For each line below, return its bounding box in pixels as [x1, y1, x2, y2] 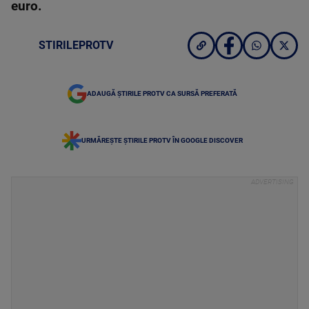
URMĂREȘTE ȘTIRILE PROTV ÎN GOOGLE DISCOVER [81, 137, 243, 144]
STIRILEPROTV [39, 39, 113, 52]
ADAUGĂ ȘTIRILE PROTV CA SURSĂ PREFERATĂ [87, 90, 237, 97]
